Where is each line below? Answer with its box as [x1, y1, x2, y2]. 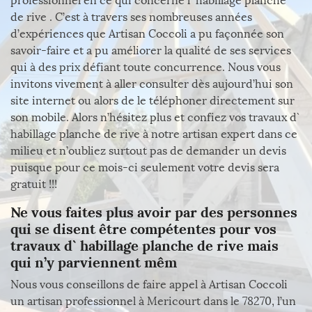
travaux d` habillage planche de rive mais [10, 237, 279, 254]
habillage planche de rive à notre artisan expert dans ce [10, 127, 297, 141]
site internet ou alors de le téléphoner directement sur [10, 94, 295, 107]
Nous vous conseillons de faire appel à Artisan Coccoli [10, 278, 288, 291]
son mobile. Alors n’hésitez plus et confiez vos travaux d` [10, 111, 299, 124]
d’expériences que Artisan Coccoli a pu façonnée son [10, 27, 284, 40]
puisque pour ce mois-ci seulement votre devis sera [10, 161, 279, 174]
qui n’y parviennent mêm [10, 253, 177, 271]
